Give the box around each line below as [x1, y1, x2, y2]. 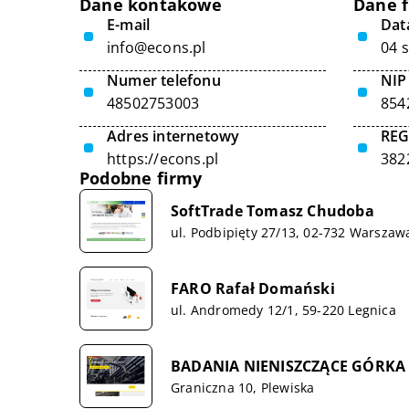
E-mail [107, 15, 151, 35]
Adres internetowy [107, 126, 240, 146]
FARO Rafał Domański [171, 278, 335, 299]
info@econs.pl [107, 37, 206, 58]
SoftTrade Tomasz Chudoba [171, 200, 374, 221]
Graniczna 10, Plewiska [171, 378, 315, 396]
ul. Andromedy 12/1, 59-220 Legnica [171, 300, 396, 319]
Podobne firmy [79, 167, 203, 189]
